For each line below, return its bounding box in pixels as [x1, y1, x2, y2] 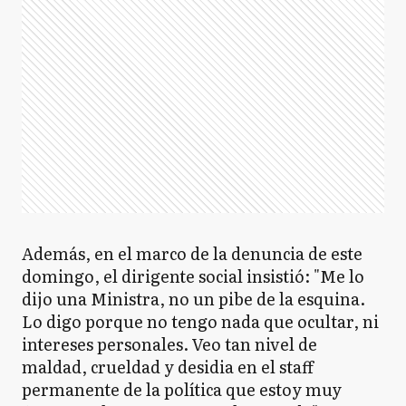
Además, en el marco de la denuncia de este [22, 241, 362, 266]
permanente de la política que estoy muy [22, 377, 342, 401]
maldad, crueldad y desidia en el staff [22, 354, 314, 379]
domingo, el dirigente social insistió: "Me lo [22, 264, 364, 288]
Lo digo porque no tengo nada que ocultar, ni [22, 309, 379, 333]
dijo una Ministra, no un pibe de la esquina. [22, 286, 365, 311]
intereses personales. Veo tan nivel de [22, 332, 317, 356]
